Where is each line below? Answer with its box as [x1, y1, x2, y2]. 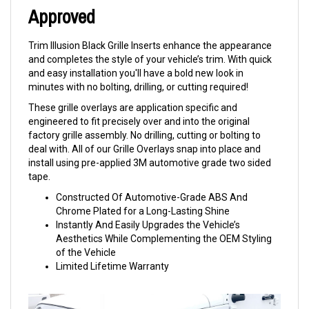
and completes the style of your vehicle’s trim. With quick [28, 54, 272, 66]
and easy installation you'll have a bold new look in [28, 68, 243, 80]
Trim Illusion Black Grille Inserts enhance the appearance [28, 41, 272, 52]
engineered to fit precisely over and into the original [28, 117, 250, 128]
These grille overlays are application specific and [28, 103, 237, 114]
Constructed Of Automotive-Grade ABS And [56, 192, 248, 204]
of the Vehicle [56, 248, 116, 259]
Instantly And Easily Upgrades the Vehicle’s [56, 220, 240, 232]
